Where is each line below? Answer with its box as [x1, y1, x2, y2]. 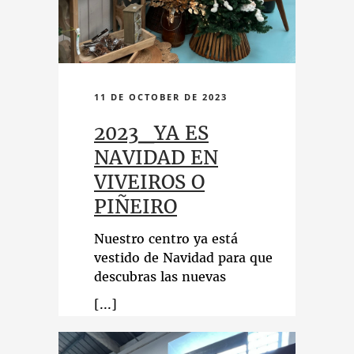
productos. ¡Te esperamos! [94, 307, 262, 322]
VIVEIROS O [94, 170, 205, 194]
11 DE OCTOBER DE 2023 [94, 91, 228, 103]
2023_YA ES [94, 121, 209, 145]
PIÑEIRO [94, 194, 177, 219]
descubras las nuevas [94, 269, 226, 284]
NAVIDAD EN [94, 145, 218, 170]
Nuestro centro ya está [94, 231, 238, 247]
